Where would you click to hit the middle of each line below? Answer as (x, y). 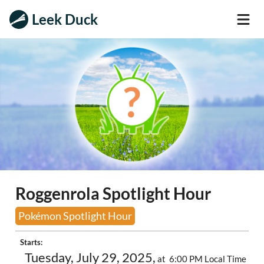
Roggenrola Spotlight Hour (113, 194)
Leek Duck (65, 19)
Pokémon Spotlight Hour (75, 216)
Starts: (32, 242)
